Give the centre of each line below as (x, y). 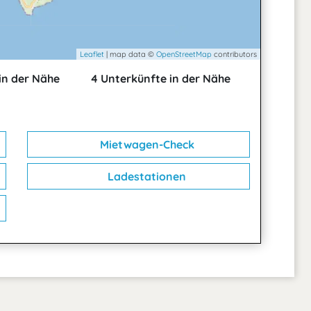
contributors (234, 54)
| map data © (130, 54)
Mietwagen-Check (145, 145)
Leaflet (92, 54)
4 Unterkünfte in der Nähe (159, 79)
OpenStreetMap (184, 54)
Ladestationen (145, 177)
